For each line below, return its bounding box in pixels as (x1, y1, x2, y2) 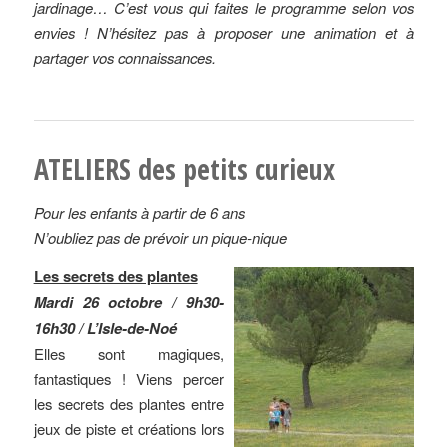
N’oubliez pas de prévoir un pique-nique (33, 226, 287, 248)
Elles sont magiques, (33, 342, 225, 364)
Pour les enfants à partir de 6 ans (33, 201, 245, 223)
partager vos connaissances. (33, 46, 216, 68)
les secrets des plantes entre (33, 392, 225, 414)
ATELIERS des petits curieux (33, 150, 335, 189)
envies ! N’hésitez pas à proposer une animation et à (33, 21, 415, 43)
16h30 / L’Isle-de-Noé (33, 316, 177, 339)
